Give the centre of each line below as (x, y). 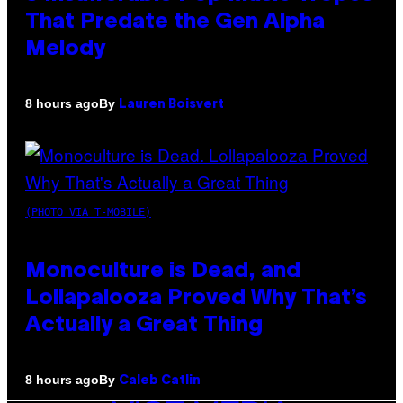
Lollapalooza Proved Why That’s (196, 298)
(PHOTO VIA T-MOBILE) (88, 212)
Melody (65, 49)
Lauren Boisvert (171, 104)
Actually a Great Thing (144, 325)
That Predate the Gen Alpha (175, 22)
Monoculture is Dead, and (163, 271)
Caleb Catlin (160, 381)
